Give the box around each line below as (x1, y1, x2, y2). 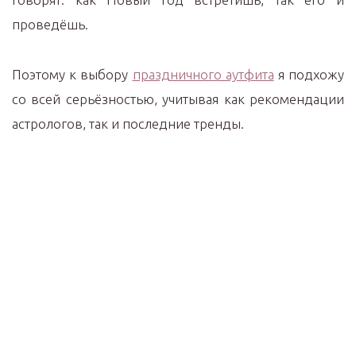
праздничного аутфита (132, 67, 274, 82)
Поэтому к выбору (12, 67, 133, 82)
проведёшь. (12, 17, 88, 32)
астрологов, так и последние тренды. (12, 116, 244, 131)
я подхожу (273, 67, 345, 82)
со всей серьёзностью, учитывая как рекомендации (12, 91, 344, 106)
